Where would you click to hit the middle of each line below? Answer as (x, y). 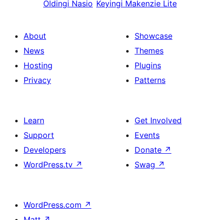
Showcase (153, 36)
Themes (149, 51)
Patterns (150, 80)
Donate (149, 150)
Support (39, 135)
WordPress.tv (49, 165)
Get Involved (158, 120)
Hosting (38, 65)
